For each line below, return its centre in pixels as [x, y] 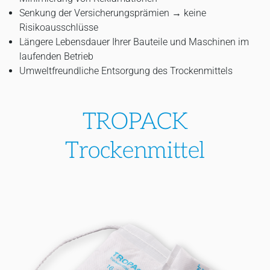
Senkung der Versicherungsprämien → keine [113, 13]
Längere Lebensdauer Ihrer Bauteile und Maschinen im [134, 42]
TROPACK [135, 122]
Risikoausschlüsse [59, 28]
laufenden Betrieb [56, 57]
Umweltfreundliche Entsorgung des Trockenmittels [126, 71]
